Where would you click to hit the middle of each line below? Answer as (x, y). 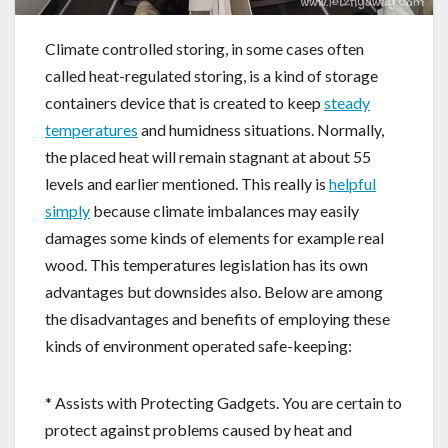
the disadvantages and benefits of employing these (217, 318)
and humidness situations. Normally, (261, 129)
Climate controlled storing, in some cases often (204, 48)
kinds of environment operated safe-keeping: (198, 345)
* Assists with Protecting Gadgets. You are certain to (223, 402)
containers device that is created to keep (184, 102)
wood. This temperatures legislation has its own (206, 264)
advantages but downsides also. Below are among (214, 291)
